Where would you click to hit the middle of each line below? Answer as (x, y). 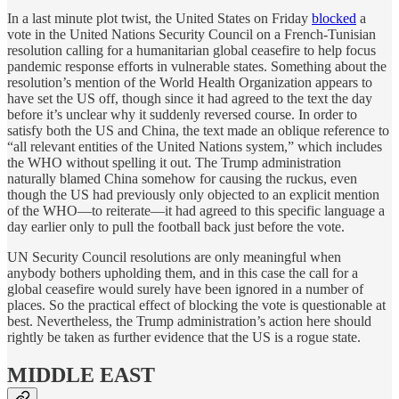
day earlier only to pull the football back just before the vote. (176, 227)
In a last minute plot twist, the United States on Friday (159, 19)
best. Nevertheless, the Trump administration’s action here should (189, 322)
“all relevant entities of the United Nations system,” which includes (195, 147)
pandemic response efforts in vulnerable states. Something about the (197, 67)
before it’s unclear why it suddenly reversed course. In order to (182, 115)
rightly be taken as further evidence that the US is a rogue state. (184, 338)
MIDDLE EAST (81, 375)
